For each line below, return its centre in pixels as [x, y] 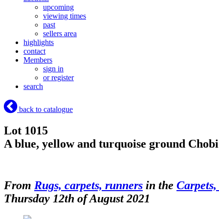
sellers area [60, 34]
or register [58, 78]
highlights [39, 43]
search [33, 87]
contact [34, 51]
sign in [53, 69]
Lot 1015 [26, 131]
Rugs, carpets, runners [88, 185]
